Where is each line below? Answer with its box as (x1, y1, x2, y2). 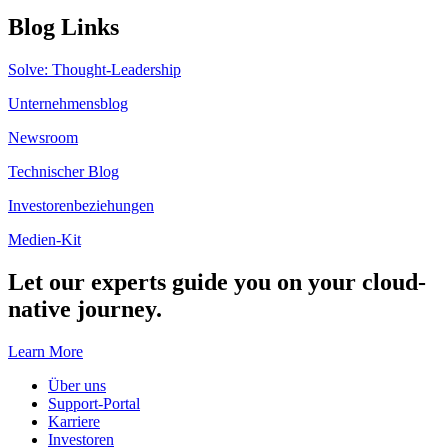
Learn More (8, 343, 83, 361)
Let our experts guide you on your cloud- (8, 269, 426, 296)
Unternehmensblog (8, 95, 128, 113)
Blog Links (8, 14, 119, 41)
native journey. (8, 296, 162, 323)
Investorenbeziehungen (8, 197, 154, 215)
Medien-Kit (8, 231, 81, 249)
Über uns (48, 377, 106, 395)
